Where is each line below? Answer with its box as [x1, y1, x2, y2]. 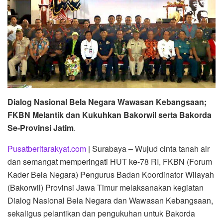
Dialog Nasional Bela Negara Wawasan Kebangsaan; [7, 96, 207, 108]
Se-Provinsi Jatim [7, 121, 74, 133]
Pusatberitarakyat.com [7, 142, 86, 154]
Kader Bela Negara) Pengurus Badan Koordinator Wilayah [7, 168, 214, 180]
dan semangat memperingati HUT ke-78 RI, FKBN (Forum [7, 155, 212, 167]
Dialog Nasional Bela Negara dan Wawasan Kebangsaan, [7, 194, 213, 206]
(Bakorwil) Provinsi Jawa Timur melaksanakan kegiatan [7, 181, 204, 193]
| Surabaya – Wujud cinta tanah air [86, 142, 210, 154]
